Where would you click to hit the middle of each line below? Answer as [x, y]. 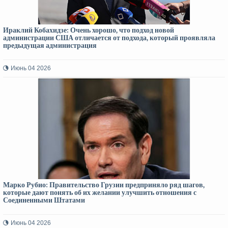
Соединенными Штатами [44, 200]
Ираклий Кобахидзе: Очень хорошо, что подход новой [89, 30]
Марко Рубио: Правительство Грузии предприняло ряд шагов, [104, 185]
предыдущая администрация [50, 46]
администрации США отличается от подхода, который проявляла [109, 38]
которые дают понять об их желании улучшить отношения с [100, 193]
